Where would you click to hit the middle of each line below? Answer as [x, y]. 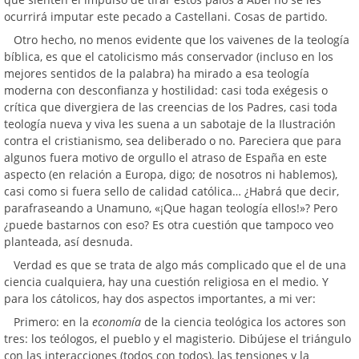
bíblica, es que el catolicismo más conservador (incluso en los [169, 56]
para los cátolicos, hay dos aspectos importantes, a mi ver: [160, 298]
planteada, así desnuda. [69, 242]
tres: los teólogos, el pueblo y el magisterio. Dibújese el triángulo [177, 339]
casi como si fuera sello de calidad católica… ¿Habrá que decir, [171, 191]
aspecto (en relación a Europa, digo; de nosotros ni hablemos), [171, 174]
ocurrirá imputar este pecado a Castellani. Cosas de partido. [166, 16]
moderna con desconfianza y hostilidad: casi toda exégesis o [166, 90]
